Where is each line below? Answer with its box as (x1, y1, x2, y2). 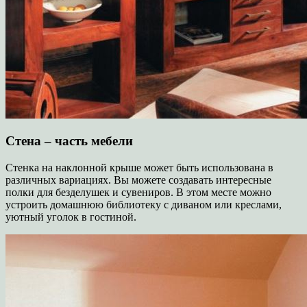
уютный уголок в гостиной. (5, 210, 136, 223)
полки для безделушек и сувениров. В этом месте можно (5, 186, 271, 198)
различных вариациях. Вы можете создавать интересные (5, 173, 271, 186)
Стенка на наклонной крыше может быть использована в (5, 161, 273, 173)
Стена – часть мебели (5, 134, 133, 149)
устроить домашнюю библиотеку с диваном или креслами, (5, 198, 282, 210)
